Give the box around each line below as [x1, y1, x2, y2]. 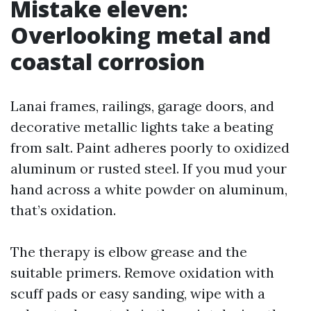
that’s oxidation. [10, 201, 116, 219]
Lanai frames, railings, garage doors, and [10, 97, 274, 115]
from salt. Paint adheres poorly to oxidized [10, 139, 289, 156]
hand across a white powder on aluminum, [10, 180, 287, 198]
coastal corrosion [10, 47, 205, 76]
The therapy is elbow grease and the [10, 243, 247, 260]
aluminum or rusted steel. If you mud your [10, 160, 287, 177]
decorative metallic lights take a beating [10, 118, 273, 135]
